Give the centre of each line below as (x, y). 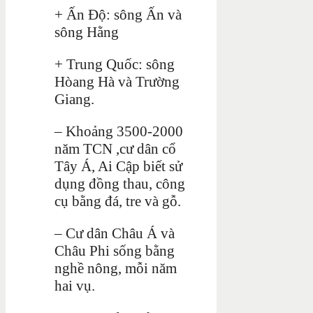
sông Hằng (87, 32)
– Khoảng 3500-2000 (119, 131)
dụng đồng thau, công (120, 183)
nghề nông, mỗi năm (116, 268)
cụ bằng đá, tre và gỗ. (118, 201)
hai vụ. (75, 285)
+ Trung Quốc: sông (115, 64)
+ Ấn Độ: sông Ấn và (118, 14)
